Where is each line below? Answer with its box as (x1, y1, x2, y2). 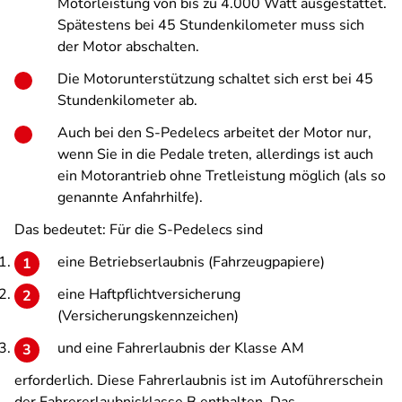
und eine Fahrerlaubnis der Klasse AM (57, 338, 304, 358)
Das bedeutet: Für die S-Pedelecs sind (14, 220, 263, 240)
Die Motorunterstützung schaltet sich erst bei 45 (57, 69, 373, 89)
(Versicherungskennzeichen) (57, 306, 239, 326)
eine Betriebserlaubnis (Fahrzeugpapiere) (57, 252, 325, 272)
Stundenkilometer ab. (57, 91, 197, 110)
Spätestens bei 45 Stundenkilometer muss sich (57, 15, 364, 35)
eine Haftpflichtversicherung (57, 284, 240, 304)
